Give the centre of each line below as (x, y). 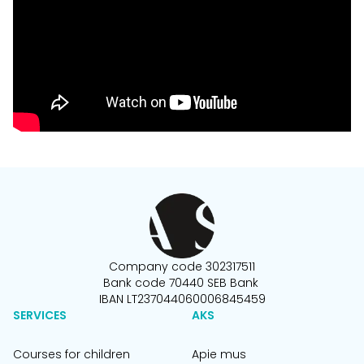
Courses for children (71, 354)
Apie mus (219, 354)
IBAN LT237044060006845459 (182, 299)
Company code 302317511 (182, 266)
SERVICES (40, 315)
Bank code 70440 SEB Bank (182, 283)
